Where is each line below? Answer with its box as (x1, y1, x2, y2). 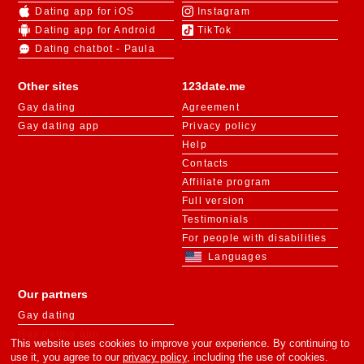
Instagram (197, 5, 250, 17)
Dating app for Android (35, 24, 156, 36)
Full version (182, 194, 245, 206)
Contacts (182, 157, 229, 169)
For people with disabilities (182, 232, 327, 244)
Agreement (182, 101, 240, 113)
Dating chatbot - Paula (35, 42, 155, 54)
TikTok (197, 24, 232, 36)
